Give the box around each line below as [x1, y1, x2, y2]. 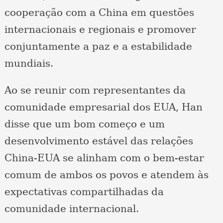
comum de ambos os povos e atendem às [4, 169, 209, 181]
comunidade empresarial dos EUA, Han [4, 101, 203, 113]
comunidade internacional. [4, 203, 139, 215]
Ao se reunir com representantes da [4, 84, 186, 97]
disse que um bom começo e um [4, 118, 165, 130]
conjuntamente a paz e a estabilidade [4, 40, 192, 53]
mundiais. [4, 57, 53, 70]
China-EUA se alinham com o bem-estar [4, 152, 204, 164]
